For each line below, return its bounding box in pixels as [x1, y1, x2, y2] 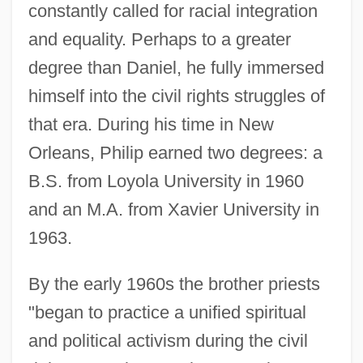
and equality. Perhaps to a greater [28, 28, 291, 49]
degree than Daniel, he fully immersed [28, 57, 324, 78]
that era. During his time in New [28, 113, 274, 135]
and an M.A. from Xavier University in [28, 199, 319, 220]
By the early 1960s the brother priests [28, 273, 320, 294]
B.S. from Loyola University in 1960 [28, 170, 304, 191]
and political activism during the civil [28, 330, 308, 351]
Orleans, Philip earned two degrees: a [28, 142, 322, 163]
